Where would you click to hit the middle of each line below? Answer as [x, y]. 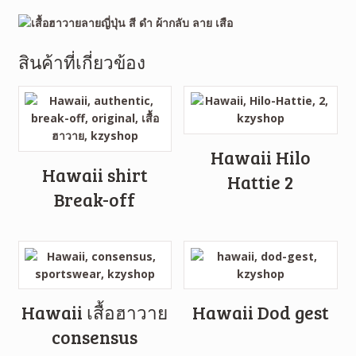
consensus [95, 337]
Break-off [95, 199]
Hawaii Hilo [260, 157]
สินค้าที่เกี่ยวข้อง [81, 62]
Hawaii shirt [95, 174]
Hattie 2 [261, 182]
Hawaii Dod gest [260, 313]
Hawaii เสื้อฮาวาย [95, 313]
